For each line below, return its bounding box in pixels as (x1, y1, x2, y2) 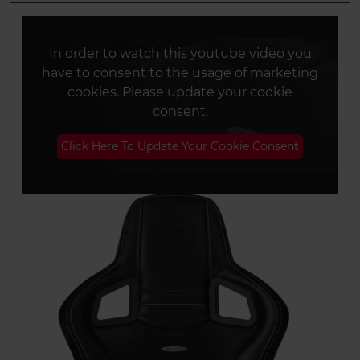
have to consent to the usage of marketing (42, 64, 318, 80)
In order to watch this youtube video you (48, 45, 312, 61)
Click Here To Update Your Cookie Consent (61, 138, 299, 153)
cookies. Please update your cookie (67, 84, 292, 100)
